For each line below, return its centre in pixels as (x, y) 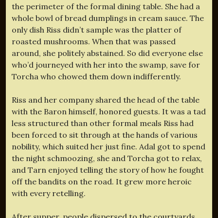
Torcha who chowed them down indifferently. (96, 76)
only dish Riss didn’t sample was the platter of (97, 29)
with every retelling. (49, 193)
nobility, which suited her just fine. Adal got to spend (109, 146)
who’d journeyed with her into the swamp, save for (106, 64)
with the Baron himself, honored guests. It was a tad (109, 111)
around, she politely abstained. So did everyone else (107, 53)
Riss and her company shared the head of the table (106, 100)
